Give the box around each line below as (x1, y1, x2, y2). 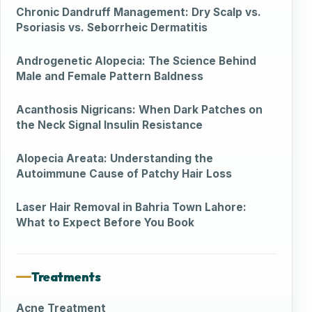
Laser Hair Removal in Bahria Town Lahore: (16, 200, 247, 214)
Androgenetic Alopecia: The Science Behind (16, 54, 256, 68)
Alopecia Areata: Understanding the (16, 151, 213, 165)
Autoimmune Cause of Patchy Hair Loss (16, 166, 232, 180)
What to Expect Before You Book (16, 215, 194, 229)
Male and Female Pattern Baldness (16, 69, 203, 83)
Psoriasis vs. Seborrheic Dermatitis (16, 20, 208, 34)
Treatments (31, 268, 101, 285)
